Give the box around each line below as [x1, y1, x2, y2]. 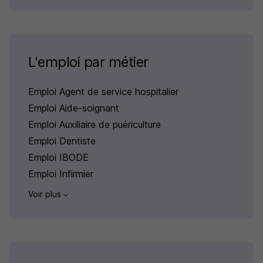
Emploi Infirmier [28, 168, 93, 180]
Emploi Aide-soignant [28, 102, 119, 114]
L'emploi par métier [28, 53, 149, 70]
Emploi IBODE [28, 151, 89, 163]
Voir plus [28, 189, 63, 199]
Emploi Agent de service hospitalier [28, 86, 178, 97]
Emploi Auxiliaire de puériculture [28, 119, 161, 130]
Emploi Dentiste [28, 135, 96, 147]
